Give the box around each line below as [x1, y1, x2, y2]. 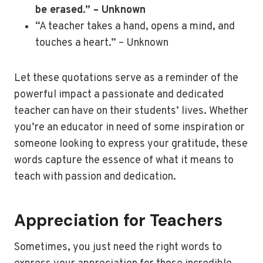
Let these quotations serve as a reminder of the [14, 72, 238, 86]
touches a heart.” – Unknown [35, 36, 168, 50]
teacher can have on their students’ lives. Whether [14, 104, 248, 119]
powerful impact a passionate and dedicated [14, 88, 224, 102]
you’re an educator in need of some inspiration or [14, 121, 245, 135]
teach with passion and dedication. [14, 170, 176, 184]
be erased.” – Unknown [35, 4, 146, 18]
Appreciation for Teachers [14, 210, 222, 232]
